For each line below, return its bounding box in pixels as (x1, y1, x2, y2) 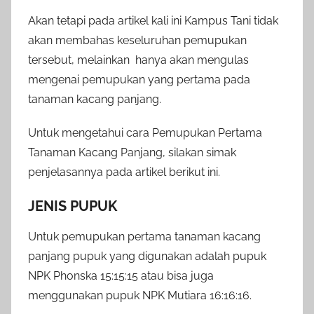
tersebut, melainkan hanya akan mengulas (28, 53, 249, 67)
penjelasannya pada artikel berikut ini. (28, 165, 220, 179)
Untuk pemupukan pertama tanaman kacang (28, 229, 261, 243)
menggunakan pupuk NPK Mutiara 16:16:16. (28, 288, 252, 302)
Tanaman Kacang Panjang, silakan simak (28, 145, 236, 159)
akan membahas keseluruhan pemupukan (28, 33, 247, 47)
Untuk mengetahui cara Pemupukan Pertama (28, 125, 262, 139)
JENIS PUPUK (28, 197, 117, 214)
